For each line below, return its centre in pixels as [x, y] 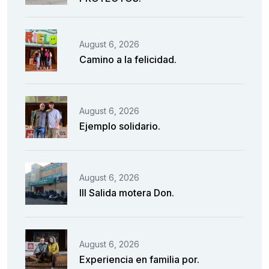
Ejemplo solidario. [120, 126]
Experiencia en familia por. [139, 259]
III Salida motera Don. [127, 192]
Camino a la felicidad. [128, 59]
